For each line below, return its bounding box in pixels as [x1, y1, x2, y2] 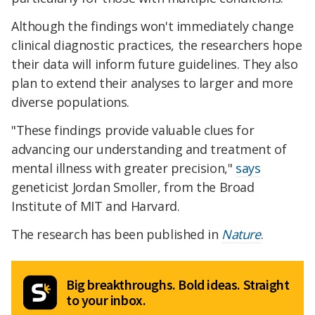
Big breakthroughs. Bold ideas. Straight [66, 275, 290, 293]
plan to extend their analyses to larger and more [11, 75, 293, 92]
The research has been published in [11, 225, 221, 243]
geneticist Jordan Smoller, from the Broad [11, 178, 255, 195]
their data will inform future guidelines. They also [11, 56, 298, 73]
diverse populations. [11, 94, 130, 111]
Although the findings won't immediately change [11, 18, 294, 35]
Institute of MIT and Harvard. [11, 197, 180, 214]
